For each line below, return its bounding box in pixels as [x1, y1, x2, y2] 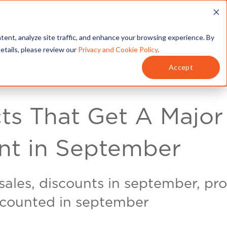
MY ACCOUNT [99, 16, 147, 25]
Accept [168, 63, 194, 72]
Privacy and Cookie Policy [78, 45, 158, 54]
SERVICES [34, 16, 66, 25]
